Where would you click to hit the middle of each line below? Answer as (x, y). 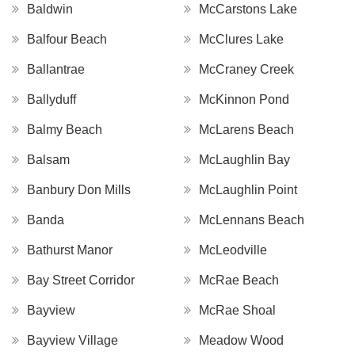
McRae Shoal (237, 310)
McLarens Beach (246, 129)
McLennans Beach (252, 219)
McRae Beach (239, 280)
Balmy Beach (65, 129)
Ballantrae (56, 69)
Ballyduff (52, 99)
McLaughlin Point (248, 189)
